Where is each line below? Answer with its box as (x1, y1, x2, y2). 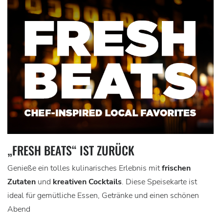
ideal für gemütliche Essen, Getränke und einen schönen (7, 190, 199, 201)
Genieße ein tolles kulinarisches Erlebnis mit (7, 162, 162, 174)
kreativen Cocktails (53, 176, 122, 187)
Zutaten (7, 176, 36, 187)
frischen (162, 162, 191, 174)
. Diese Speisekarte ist (122, 176, 197, 187)
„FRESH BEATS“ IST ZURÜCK (7, 141, 134, 159)
